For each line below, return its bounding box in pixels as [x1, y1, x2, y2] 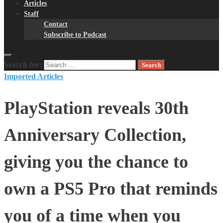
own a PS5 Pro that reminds [4, 179, 218, 199]
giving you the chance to [4, 152, 188, 172]
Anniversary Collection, [4, 125, 186, 145]
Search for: [4, 60, 42, 69]
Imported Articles [4, 72, 63, 81]
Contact [44, 20, 68, 28]
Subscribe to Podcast [44, 31, 107, 38]
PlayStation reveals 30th [4, 98, 189, 118]
